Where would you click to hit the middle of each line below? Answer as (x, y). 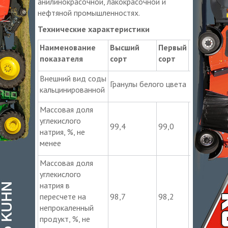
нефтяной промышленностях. (89, 12)
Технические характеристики (94, 29)
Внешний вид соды (73, 78)
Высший (125, 47)
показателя (61, 58)
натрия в (55, 185)
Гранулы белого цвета (148, 84)
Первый (173, 47)
